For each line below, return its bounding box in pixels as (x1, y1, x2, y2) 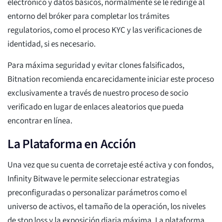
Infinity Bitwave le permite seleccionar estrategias (7, 173, 179, 185)
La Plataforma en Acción (7, 135, 137, 154)
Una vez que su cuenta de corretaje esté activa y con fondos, (7, 159, 214, 171)
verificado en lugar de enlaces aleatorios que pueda (7, 101, 184, 113)
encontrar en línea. (7, 115, 72, 127)
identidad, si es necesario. (7, 38, 96, 51)
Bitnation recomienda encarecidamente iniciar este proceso (7, 73, 214, 86)
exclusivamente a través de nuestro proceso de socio (7, 87, 188, 100)
